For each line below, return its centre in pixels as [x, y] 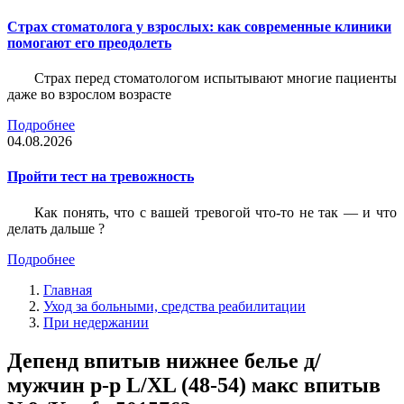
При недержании [96, 322]
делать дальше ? [56, 228]
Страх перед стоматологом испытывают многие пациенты [216, 78]
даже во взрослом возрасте [89, 95]
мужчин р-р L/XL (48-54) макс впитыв [194, 385]
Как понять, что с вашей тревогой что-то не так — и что [216, 212]
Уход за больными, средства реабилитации [174, 306]
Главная [68, 289]
